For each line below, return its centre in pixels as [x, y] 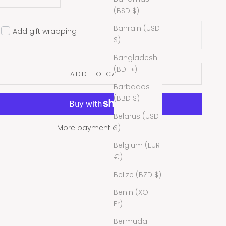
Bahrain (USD [137, 28]
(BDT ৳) [125, 69]
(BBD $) [127, 98]
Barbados [132, 87]
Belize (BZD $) [137, 174]
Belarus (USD [136, 116]
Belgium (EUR [137, 145]
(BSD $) [126, 10]
